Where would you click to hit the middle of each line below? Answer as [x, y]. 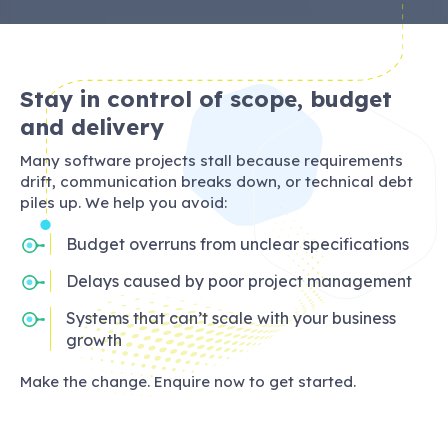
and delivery [92, 126]
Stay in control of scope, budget [206, 98]
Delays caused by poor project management [239, 281]
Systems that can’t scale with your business [231, 318]
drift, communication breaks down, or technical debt [216, 182]
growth [94, 340]
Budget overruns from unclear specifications [237, 244]
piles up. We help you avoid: [123, 203]
